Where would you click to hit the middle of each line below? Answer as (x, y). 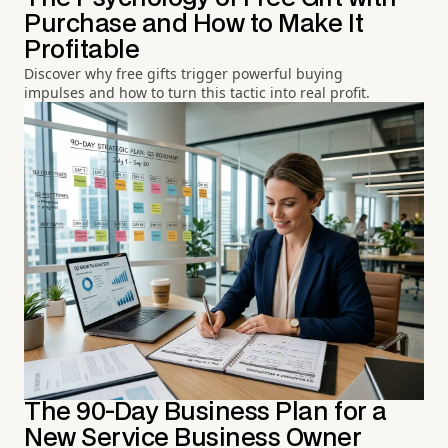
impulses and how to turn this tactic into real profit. (197, 92)
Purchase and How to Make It (194, 24)
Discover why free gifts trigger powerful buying (183, 73)
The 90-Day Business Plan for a (205, 413)
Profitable (82, 50)
